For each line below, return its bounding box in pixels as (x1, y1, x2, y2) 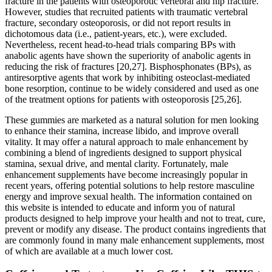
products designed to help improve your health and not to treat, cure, (5, 212, 265, 223)
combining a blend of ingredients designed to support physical (5, 147, 242, 158)
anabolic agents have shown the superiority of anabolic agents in (5, 50, 251, 61)
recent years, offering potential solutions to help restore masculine (5, 180, 254, 191)
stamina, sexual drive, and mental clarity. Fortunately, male (5, 158, 228, 169)
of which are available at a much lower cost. (5, 245, 173, 256)
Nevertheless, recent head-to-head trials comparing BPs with (5, 39, 236, 50)
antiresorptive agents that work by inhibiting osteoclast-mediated (5, 72, 250, 83)
